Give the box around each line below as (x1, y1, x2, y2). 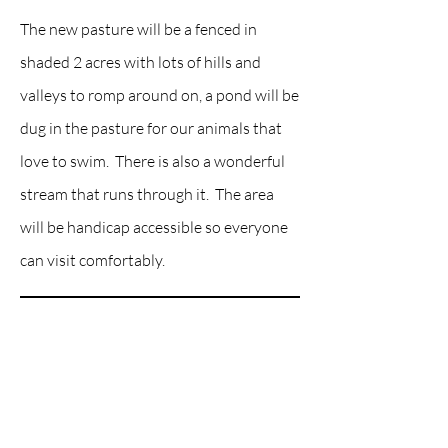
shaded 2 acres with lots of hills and (20, 52, 261, 72)
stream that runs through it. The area (20, 184, 274, 204)
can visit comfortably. (20, 250, 168, 270)
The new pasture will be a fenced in (20, 19, 257, 39)
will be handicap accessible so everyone (20, 217, 288, 237)
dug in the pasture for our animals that (20, 118, 282, 138)
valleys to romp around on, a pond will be (20, 85, 299, 105)
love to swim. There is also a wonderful (20, 151, 285, 171)
